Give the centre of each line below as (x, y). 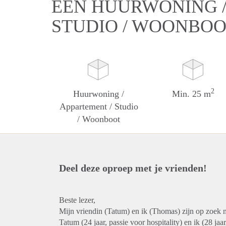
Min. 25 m (192, 94)
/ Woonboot (99, 119)
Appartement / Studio (99, 106)
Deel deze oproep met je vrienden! (133, 168)
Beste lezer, (77, 200)
